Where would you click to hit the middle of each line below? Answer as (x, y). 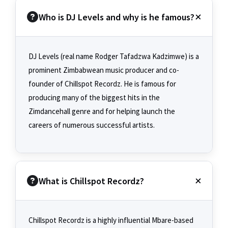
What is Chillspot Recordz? (91, 181)
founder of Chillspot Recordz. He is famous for (102, 84)
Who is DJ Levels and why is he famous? (117, 17)
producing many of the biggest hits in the (94, 98)
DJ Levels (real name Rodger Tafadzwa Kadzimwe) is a (114, 56)
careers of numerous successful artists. (92, 125)
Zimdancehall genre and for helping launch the (102, 111)
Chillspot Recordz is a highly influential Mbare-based (111, 220)
